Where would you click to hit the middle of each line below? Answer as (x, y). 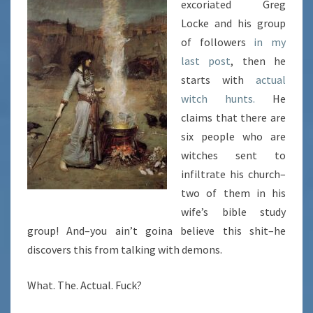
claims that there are (233, 118)
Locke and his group (233, 23)
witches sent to (233, 155)
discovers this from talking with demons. (125, 250)
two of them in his (233, 193)
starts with (218, 80)
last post (206, 61)
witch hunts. (218, 99)
